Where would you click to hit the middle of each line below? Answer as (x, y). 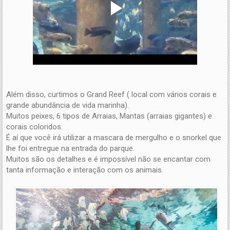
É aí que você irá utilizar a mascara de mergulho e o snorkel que (114, 138)
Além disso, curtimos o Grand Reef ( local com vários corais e (111, 95)
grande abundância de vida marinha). (68, 106)
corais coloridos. (34, 127)
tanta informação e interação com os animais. (85, 170)
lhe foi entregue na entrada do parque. (70, 149)
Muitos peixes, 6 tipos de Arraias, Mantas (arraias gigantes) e (109, 116)
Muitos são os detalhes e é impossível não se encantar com (108, 159)
